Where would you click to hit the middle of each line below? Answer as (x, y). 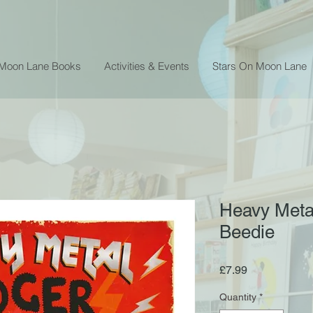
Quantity (238, 297)
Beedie (247, 232)
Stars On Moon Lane (260, 66)
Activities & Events (147, 66)
